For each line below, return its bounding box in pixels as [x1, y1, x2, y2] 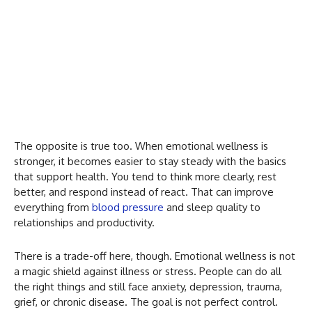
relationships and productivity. [14, 215, 155, 229]
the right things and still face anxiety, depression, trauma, [14, 279, 282, 293]
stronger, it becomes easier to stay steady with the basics [14, 154, 286, 168]
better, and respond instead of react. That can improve [14, 185, 274, 198]
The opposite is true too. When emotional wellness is [14, 139, 268, 153]
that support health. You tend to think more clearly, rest [14, 169, 276, 183]
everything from [14, 200, 92, 214]
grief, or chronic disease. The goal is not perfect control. [14, 295, 278, 309]
